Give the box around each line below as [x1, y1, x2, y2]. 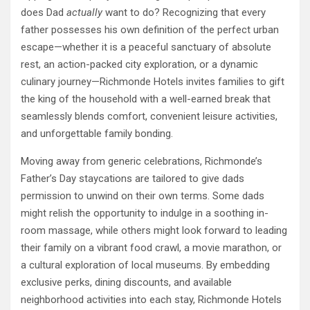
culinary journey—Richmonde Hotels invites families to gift [21, 75, 284, 89]
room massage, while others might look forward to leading [21, 224, 287, 237]
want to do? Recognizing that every [102, 6, 266, 19]
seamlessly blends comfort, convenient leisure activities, [21, 110, 277, 123]
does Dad [21, 6, 66, 19]
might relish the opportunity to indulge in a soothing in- [21, 207, 268, 220]
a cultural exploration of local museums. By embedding [21, 259, 270, 272]
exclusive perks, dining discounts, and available [21, 276, 232, 289]
